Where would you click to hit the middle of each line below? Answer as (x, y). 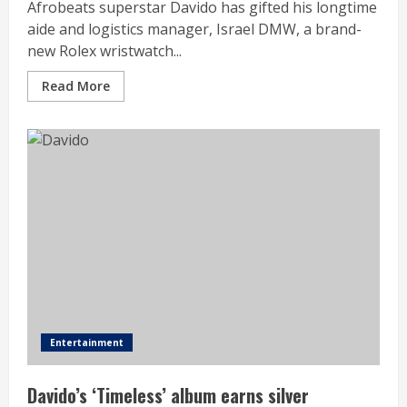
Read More (76, 85)
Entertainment (87, 342)
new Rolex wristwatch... (104, 50)
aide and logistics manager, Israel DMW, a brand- (194, 29)
